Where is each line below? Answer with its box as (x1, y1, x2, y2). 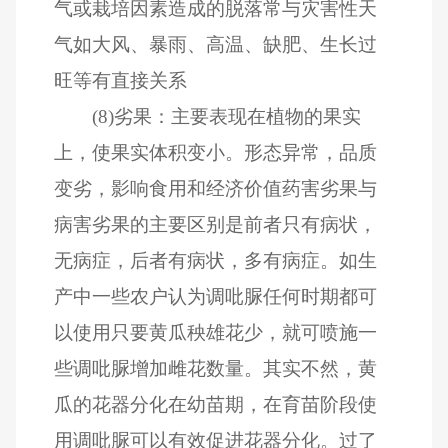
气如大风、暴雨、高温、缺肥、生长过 (54, 33, 378, 55)
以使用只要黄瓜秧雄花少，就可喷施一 (54, 321, 378, 343)
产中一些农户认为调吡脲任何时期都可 (54, 285, 378, 307)
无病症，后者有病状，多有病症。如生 (54, 249, 378, 271)
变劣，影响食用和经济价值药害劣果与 (54, 177, 378, 199)
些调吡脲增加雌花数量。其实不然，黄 (54, 357, 378, 379)
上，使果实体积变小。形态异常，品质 (54, 141, 378, 163)
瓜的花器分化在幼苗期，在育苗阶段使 (54, 393, 378, 415)
